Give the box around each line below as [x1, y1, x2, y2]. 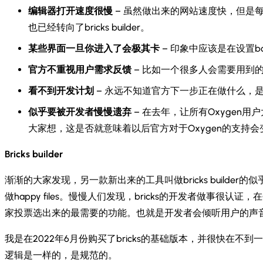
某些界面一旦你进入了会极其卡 [28, 42, 160, 54]
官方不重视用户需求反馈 [28, 63, 131, 75]
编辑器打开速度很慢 [28, 5, 115, 16]
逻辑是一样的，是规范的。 [5, 249, 117, 261]
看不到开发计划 [28, 85, 94, 96]
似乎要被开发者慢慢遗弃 [28, 106, 131, 117]
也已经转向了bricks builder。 [28, 21, 150, 33]
